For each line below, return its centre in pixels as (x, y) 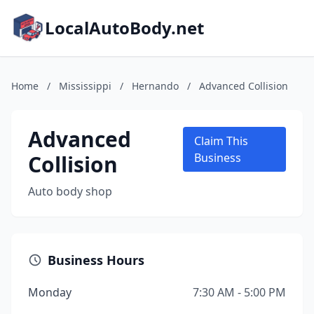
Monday (50, 292)
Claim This (221, 141)
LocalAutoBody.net (124, 28)
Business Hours (96, 260)
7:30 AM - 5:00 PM (239, 292)
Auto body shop (70, 191)
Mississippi (85, 86)
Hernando (155, 86)
